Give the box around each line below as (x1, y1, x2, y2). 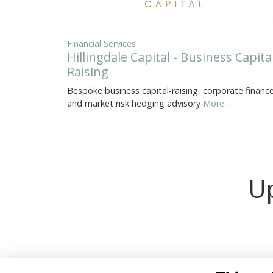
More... (203, 97, 230, 110)
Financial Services (67, 38, 136, 50)
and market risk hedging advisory (67, 97, 203, 110)
